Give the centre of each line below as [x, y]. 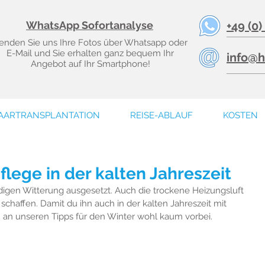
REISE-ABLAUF [161, 115]
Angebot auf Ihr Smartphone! [90, 64]
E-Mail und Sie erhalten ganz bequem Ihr [90, 53]
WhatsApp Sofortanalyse [90, 25]
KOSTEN [240, 115]
